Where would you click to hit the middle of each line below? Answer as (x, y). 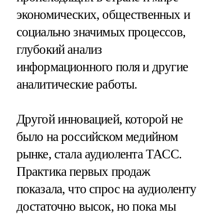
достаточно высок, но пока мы (96, 206)
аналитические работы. (77, 85)
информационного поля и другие (102, 67)
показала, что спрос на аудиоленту (106, 189)
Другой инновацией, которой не (99, 119)
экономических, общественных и (103, 15)
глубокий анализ (59, 50)
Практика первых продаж (83, 171)
